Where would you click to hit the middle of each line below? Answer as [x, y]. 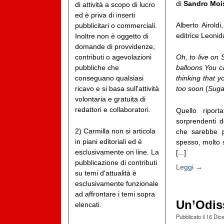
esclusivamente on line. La [117, 152]
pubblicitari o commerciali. [116, 26]
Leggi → [189, 167]
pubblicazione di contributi [116, 163]
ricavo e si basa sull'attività [117, 89]
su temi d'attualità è [106, 173]
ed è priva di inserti [105, 15]
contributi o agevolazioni [113, 57]
